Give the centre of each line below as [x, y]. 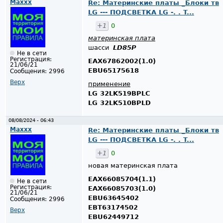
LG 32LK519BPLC [119, 93]
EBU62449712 [113, 217]
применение [109, 84]
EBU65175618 [113, 70]
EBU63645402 [113, 198]
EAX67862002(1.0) [122, 61]
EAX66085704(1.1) [122, 179]
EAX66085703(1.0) [122, 189]
